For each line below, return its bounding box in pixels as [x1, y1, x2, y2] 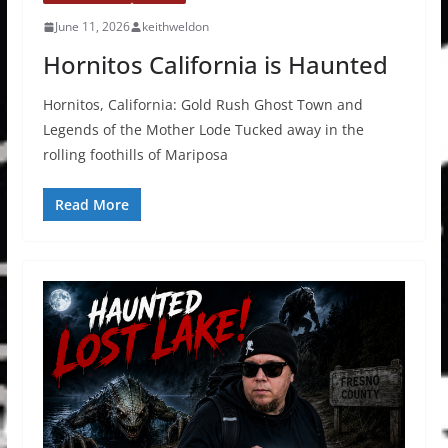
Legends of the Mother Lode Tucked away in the [42, 120, 364, 140]
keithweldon [141, 18, 209, 36]
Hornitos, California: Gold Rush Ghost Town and [42, 95, 363, 115]
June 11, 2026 [54, 18, 130, 36]
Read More [54, 195, 129, 215]
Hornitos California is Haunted [42, 48, 388, 82]
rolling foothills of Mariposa [42, 145, 228, 165]
